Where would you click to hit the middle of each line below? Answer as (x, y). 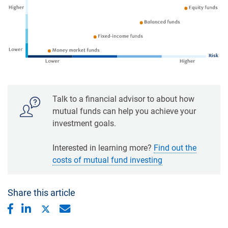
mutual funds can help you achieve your (124, 111)
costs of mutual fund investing (107, 160)
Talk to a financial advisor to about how (123, 99)
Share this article (41, 193)
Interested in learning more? (103, 148)
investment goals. (84, 124)
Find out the (175, 148)
